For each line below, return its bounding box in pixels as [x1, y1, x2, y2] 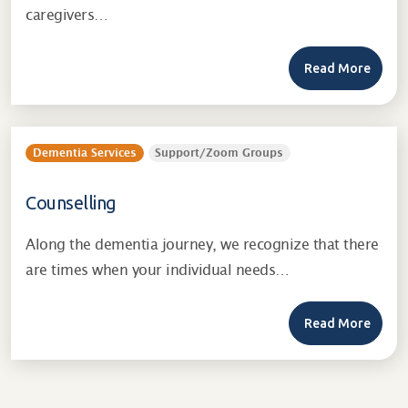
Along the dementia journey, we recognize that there [25, 236, 379, 253]
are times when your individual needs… [25, 261, 290, 279]
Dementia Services [32, 147, 137, 159]
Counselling [25, 192, 117, 213]
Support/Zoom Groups [155, 147, 284, 159]
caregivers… [25, 6, 108, 24]
